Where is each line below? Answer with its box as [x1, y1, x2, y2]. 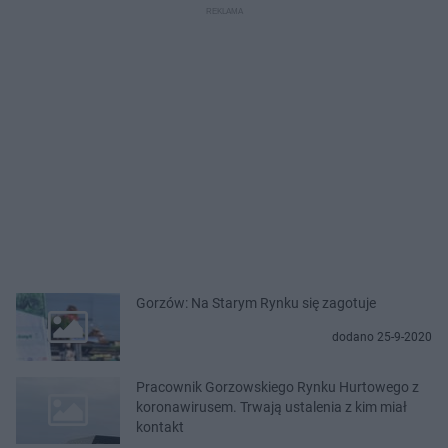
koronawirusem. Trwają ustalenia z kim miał [136, 398, 407, 415]
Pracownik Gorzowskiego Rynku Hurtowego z [136, 378, 419, 395]
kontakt [136, 418, 184, 435]
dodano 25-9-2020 [332, 330, 432, 345]
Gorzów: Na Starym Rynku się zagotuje [136, 295, 376, 312]
